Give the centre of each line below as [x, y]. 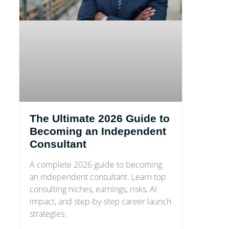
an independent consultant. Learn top [98, 177]
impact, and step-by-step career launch [100, 201]
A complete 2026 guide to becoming [96, 164]
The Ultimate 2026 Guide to [99, 118]
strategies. [48, 213]
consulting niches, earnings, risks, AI [93, 189]
